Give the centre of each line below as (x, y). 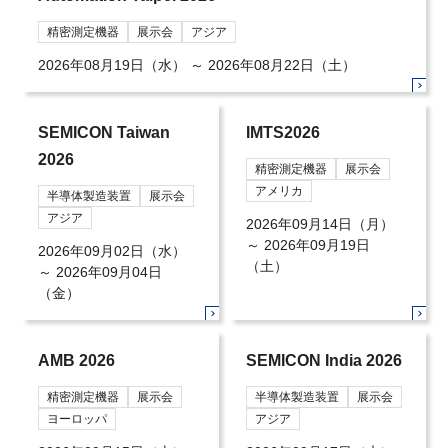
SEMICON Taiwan (104, 133)
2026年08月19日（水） (112, 65)
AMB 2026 (77, 361)
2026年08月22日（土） (282, 65)
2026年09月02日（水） (112, 251)
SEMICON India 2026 (323, 361)
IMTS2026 (282, 133)
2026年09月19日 (316, 245)
